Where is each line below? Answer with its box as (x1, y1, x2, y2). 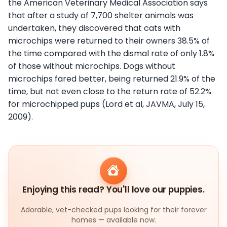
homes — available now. (71, 215, 156, 225)
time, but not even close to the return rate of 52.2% (8, 85, 211, 97)
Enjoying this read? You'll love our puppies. (22, 183, 205, 196)
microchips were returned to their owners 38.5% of (8, 34, 210, 47)
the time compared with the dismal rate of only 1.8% (8, 47, 214, 59)
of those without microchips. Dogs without (8, 60, 175, 72)
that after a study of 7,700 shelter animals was (8, 9, 194, 21)
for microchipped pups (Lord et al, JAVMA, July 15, (8, 98, 205, 110)
